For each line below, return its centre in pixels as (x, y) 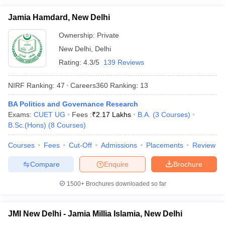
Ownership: (78, 35)
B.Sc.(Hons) (27, 125)
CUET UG (49, 115)
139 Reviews (124, 62)
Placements (165, 145)
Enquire (116, 164)
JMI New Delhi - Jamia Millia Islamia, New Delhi (95, 214)
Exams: (21, 115)
